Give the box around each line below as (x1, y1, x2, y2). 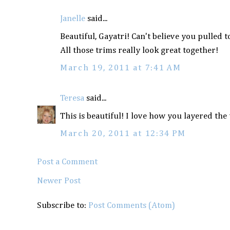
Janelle (60, 14, 85, 23)
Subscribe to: (37, 201, 88, 210)
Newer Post (37, 176, 81, 185)
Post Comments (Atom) (88, 201, 175, 210)
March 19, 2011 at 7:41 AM (60, 63, 181, 72)
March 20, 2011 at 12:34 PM (60, 129, 186, 138)
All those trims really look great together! (60, 46, 218, 55)
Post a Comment (37, 157, 98, 166)
